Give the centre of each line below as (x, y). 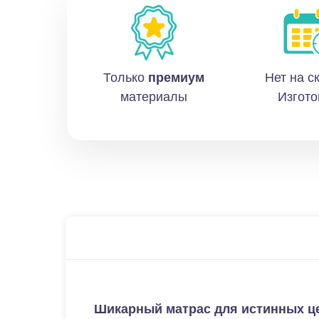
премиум (176, 78)
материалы (153, 97)
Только (125, 78)
